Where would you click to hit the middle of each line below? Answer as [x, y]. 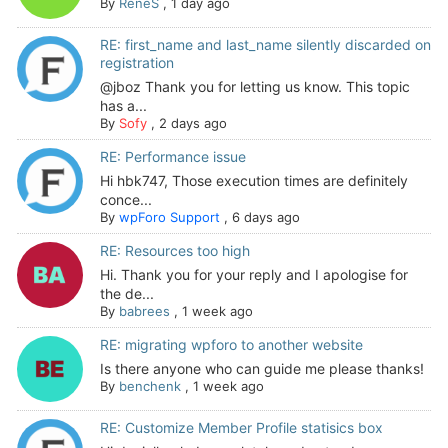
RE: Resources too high [174, 250]
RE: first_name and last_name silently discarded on [265, 44]
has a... [123, 105]
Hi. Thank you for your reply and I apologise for [253, 274]
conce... [125, 199]
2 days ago [192, 122]
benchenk [149, 385]
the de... [126, 293]
